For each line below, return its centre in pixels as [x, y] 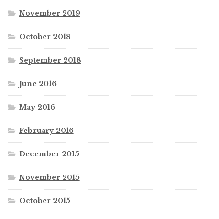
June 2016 [38, 84]
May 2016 [37, 107]
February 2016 [46, 131]
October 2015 [44, 201]
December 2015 [49, 154]
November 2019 [49, 13]
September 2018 [50, 60]
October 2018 [45, 37]
